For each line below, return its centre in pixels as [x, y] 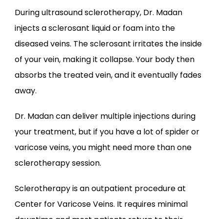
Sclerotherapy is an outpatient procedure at [100, 188]
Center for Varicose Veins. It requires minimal [101, 204]
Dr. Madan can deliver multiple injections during [105, 116]
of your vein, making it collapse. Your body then [105, 59]
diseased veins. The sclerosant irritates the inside [108, 44]
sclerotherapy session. [59, 163]
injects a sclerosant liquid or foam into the [95, 28]
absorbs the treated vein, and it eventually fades [108, 75]
